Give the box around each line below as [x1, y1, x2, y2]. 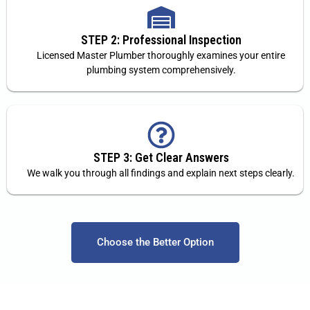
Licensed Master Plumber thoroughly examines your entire [37, 49, 285, 61]
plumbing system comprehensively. [86, 64, 236, 75]
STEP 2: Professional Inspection [80, 32, 241, 47]
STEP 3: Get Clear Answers [93, 150, 229, 165]
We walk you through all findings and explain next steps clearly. [27, 167, 295, 179]
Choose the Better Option [96, 236, 214, 249]
